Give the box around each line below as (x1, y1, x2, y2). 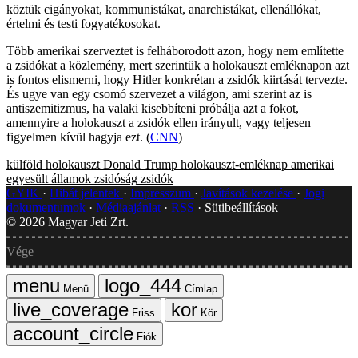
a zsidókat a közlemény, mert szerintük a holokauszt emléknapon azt (6, 58, 349, 72)
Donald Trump (103, 157, 177, 171)
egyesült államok (6, 171, 91, 185)
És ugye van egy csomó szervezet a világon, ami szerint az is (6, 86, 312, 101)
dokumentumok (6, 200, 89, 214)
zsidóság (94, 171, 137, 185)
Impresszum (130, 185, 194, 200)
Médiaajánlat (96, 200, 164, 214)
